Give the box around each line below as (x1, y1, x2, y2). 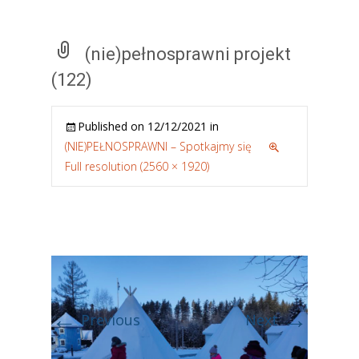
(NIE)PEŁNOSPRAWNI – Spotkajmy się (65, 139, 252, 154)
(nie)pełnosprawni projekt (85, 44, 291, 64)
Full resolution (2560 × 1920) (65, 159, 209, 174)
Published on (78, 119, 147, 134)
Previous (77, 310, 140, 329)
